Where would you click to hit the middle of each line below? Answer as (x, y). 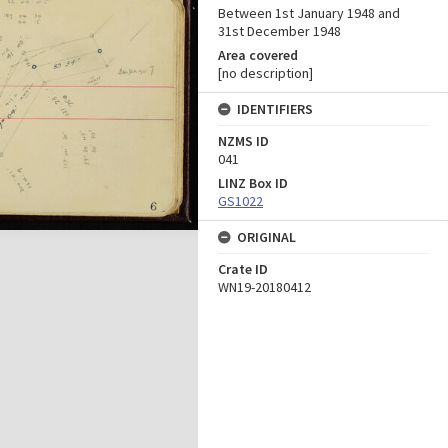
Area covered (258, 55)
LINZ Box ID (253, 183)
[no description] (265, 73)
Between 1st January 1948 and (309, 13)
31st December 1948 (279, 31)
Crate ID (243, 269)
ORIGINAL (266, 237)
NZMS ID (243, 141)
